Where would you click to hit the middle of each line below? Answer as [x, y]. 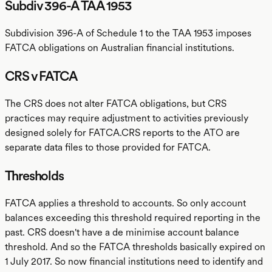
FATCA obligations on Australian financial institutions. [120, 48]
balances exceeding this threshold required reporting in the [133, 218]
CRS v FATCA [42, 76]
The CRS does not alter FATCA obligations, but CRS [116, 104]
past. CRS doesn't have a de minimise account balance [122, 232]
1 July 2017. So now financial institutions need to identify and [134, 261]
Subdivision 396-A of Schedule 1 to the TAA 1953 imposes [128, 33]
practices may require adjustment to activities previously [127, 118]
